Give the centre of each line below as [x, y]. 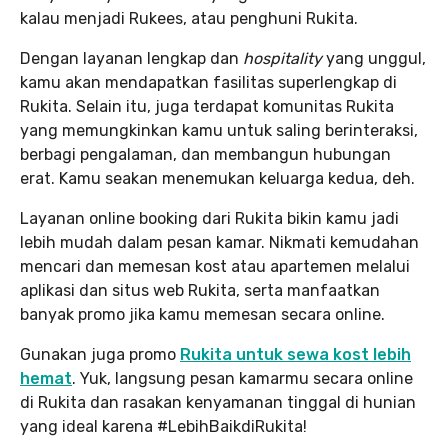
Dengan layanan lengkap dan [131, 58]
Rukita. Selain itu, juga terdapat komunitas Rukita [207, 106]
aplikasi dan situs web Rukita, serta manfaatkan [200, 290]
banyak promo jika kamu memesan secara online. [202, 314]
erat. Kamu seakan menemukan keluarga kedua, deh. [221, 178]
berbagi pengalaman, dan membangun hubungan [205, 154]
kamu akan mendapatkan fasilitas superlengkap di [208, 82]
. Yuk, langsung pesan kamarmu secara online [242, 378]
